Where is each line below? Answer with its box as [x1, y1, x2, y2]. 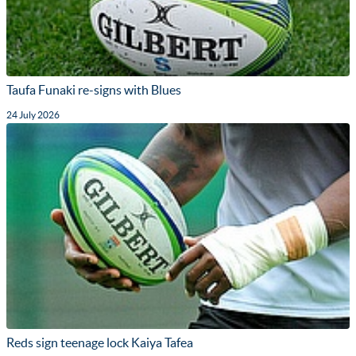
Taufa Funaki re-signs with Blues [6, 82, 181, 97]
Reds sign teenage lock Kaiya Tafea [6, 335, 193, 350]
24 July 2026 [6, 109, 60, 120]
